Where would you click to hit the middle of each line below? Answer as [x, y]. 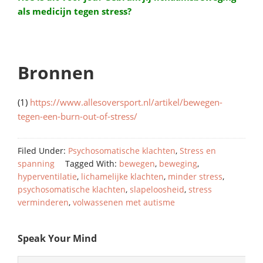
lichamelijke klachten [122, 176]
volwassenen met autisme [124, 202]
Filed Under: [43, 151]
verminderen [43, 202]
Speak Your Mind [57, 238]
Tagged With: [92, 163]
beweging [178, 163]
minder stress [195, 176]
